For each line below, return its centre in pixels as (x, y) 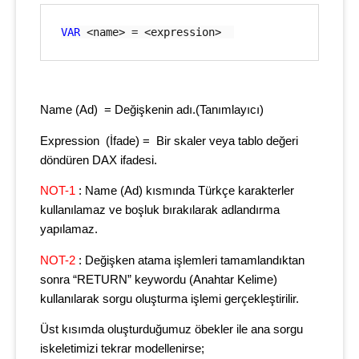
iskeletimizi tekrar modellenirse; (122, 349)
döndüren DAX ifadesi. (99, 160)
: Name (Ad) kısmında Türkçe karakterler (185, 191)
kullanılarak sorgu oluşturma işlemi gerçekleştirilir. (171, 298)
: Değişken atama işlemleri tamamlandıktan (190, 260)
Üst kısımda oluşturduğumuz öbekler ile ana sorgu (171, 330)
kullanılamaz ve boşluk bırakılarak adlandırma (160, 210)
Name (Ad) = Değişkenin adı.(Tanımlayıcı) (153, 110)
